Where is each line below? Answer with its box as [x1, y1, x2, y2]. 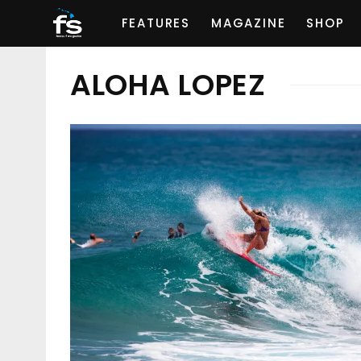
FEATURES [121, 15, 190, 32]
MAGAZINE [210, 15, 286, 32]
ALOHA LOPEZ [70, 64, 266, 106]
